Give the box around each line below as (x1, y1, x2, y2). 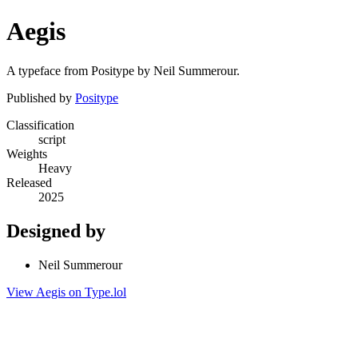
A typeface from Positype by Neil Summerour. (6, 63, 240, 78)
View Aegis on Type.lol (6, 284, 126, 299)
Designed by (6, 220, 105, 241)
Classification (6, 117, 74, 132)
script (38, 132, 66, 146)
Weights (6, 146, 47, 161)
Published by (6, 90, 75, 105)
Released (6, 175, 52, 189)
